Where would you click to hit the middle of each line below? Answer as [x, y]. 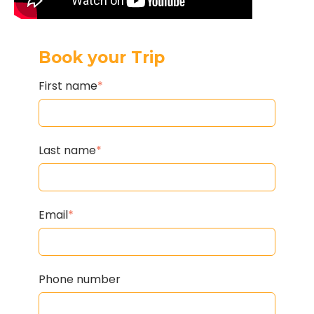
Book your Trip [102, 58]
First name [68, 86]
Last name [67, 151]
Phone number [80, 280]
